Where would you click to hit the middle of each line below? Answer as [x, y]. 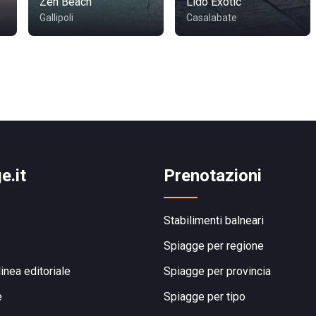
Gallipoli [56, 18]
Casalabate [212, 18]
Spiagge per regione [214, 246]
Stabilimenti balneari [214, 220]
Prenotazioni [213, 176]
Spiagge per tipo [205, 297]
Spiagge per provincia [217, 271]
